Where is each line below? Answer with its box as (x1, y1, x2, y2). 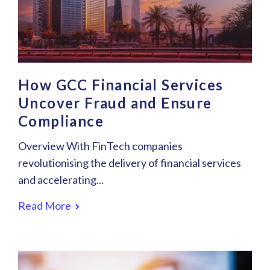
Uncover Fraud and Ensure (18, 94, 212, 112)
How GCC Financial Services (18, 76, 224, 94)
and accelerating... (18, 173, 104, 187)
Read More (18, 199, 73, 213)
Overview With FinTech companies (18, 139, 183, 153)
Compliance (18, 112, 104, 130)
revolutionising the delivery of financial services (18, 156, 241, 170)
